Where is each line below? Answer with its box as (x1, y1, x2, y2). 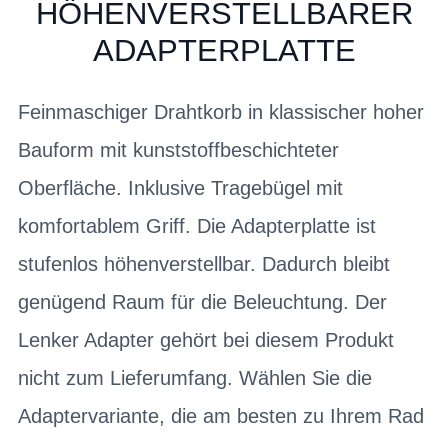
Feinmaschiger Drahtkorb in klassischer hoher (18, 101, 424, 124)
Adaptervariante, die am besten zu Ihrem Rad (18, 405, 424, 428)
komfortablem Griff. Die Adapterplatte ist (18, 215, 376, 238)
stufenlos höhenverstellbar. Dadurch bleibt (18, 253, 390, 276)
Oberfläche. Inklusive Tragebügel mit (18, 177, 343, 200)
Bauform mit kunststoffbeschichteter (18, 139, 339, 162)
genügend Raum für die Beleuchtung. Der (18, 291, 387, 314)
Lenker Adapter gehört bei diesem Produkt (18, 329, 394, 352)
